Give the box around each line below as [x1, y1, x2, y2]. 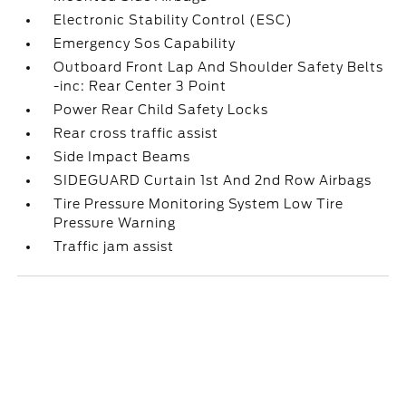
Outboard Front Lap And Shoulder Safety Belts [53, 60, 384, 74]
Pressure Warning [53, 216, 177, 230]
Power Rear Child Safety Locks [53, 102, 269, 117]
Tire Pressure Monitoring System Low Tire [53, 197, 344, 211]
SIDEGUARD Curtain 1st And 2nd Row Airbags [53, 173, 372, 188]
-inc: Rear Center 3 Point [53, 79, 227, 93]
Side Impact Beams [53, 150, 191, 164]
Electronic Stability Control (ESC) [53, 13, 294, 27]
